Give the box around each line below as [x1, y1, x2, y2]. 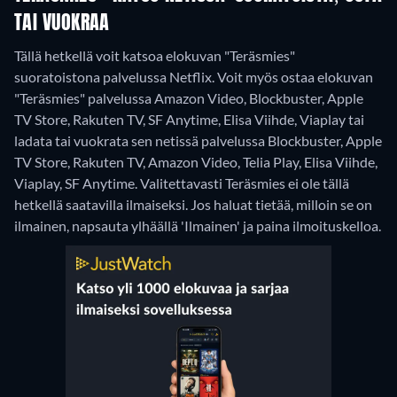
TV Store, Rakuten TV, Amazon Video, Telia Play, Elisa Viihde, [14, 153, 378, 170]
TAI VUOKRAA [14, 14, 110, 34]
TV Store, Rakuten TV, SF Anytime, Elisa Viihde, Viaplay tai [14, 111, 364, 128]
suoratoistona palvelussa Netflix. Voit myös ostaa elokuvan [14, 68, 373, 85]
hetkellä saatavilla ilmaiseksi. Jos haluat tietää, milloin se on [14, 196, 372, 213]
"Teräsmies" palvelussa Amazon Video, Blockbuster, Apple [14, 90, 363, 106]
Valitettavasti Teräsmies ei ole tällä [140, 175, 349, 191]
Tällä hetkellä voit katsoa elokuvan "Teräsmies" [14, 47, 295, 64]
